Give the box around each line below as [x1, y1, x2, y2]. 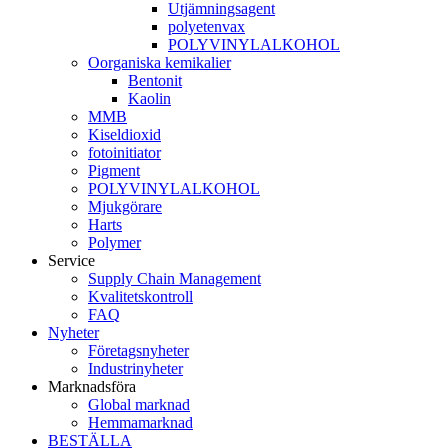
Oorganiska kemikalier [88, 54, 231, 71]
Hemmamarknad [88, 414, 193, 431]
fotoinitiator [88, 144, 161, 161]
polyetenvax [168, 18, 245, 35]
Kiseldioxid [88, 126, 161, 143]
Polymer [88, 234, 141, 251]
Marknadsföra [48, 378, 136, 395]
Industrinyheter [88, 360, 183, 377]
